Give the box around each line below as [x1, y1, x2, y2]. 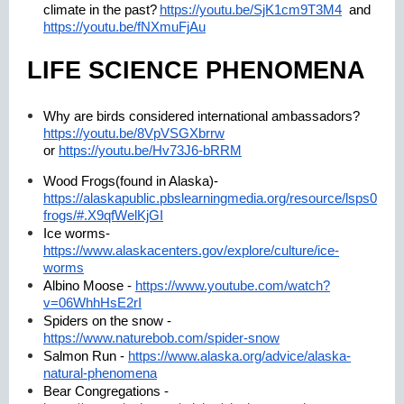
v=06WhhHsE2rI [43, 295, 142, 310]
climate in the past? [43, 2, 157, 17]
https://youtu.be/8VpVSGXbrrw [43, 125, 225, 141]
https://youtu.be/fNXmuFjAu [43, 19, 206, 34]
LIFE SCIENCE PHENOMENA [27, 57, 365, 84]
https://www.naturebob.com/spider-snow [43, 330, 280, 345]
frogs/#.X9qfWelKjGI [43, 207, 163, 223]
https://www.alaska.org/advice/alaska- [128, 348, 351, 363]
